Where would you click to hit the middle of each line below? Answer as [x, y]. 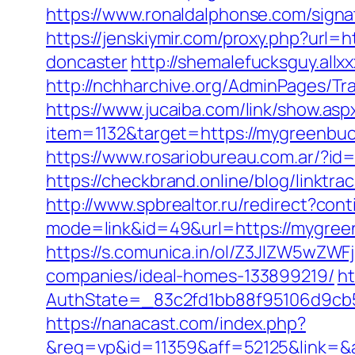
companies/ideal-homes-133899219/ [190, 276]
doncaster [87, 62]
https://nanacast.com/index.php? [176, 323]
